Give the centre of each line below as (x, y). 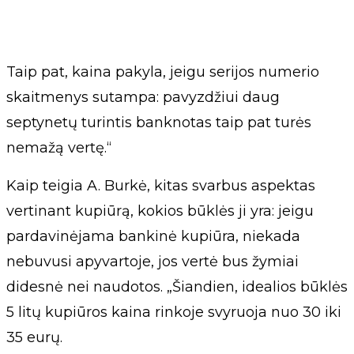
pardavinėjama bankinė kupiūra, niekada (153, 237)
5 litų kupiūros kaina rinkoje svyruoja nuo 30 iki (174, 313)
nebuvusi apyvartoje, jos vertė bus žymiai (153, 262)
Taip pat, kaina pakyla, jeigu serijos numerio (163, 72)
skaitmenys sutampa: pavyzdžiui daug (143, 98)
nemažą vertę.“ (59, 148)
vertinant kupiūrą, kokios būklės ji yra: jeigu (160, 211)
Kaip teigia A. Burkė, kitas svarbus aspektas (161, 186)
